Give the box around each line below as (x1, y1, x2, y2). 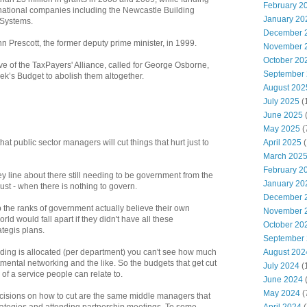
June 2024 (263, 275, 303, 284)
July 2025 (263, 97, 299, 106)
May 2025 (263, 124, 300, 134)
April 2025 (263, 138, 302, 147)
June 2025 (263, 110, 303, 120)
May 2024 (263, 288, 300, 298)
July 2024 (263, 261, 299, 271)
